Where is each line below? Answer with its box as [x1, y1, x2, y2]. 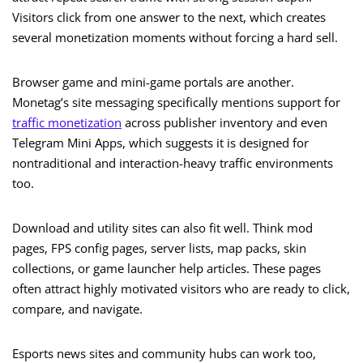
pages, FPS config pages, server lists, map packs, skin [12, 240, 306, 257]
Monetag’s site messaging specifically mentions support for [12, 94, 340, 111]
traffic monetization [12, 114, 122, 131]
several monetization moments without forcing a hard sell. [12, 29, 338, 46]
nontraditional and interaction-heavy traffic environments [12, 155, 333, 172]
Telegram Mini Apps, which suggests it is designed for [12, 135, 309, 152]
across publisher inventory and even [122, 114, 327, 131]
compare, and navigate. [12, 301, 143, 318]
